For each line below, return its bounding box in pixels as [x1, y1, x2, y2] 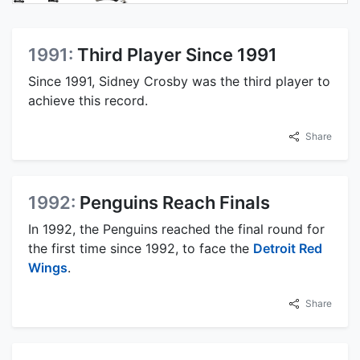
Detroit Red [253, 240, 322, 257]
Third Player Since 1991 [77, 44, 277, 66]
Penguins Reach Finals [80, 192, 270, 214]
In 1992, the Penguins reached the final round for [28, 221, 325, 238]
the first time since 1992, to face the [28, 240, 253, 257]
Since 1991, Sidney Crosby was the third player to [28, 73, 330, 90]
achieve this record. [28, 92, 148, 109]
